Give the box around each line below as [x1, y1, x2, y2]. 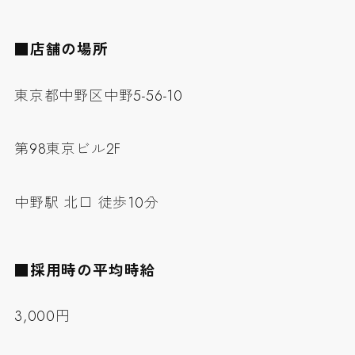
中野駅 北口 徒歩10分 [13, 193, 159, 214]
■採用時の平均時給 [13, 259, 156, 281]
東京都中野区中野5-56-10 [13, 85, 183, 106]
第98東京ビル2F [13, 139, 122, 160]
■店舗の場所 [13, 39, 109, 61]
